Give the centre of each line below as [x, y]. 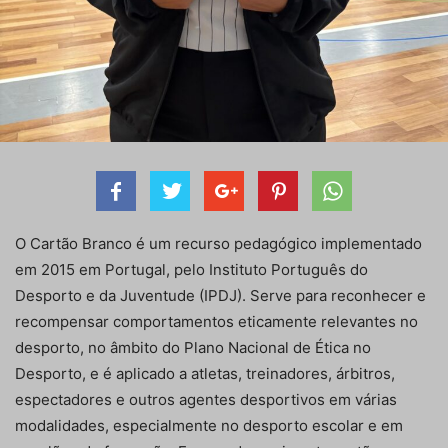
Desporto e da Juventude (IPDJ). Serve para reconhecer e [220, 296]
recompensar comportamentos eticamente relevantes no [216, 322]
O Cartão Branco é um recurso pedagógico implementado [218, 244]
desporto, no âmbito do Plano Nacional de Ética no [193, 348]
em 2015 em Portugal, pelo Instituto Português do [191, 270]
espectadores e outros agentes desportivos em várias [206, 400]
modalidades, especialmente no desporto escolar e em [209, 426]
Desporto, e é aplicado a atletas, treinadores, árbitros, [205, 374]
